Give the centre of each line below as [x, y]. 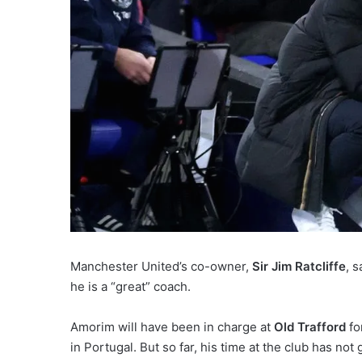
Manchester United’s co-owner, [161, 266]
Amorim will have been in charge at [172, 326]
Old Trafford [310, 326]
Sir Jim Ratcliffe [299, 266]
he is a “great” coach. [130, 286]
